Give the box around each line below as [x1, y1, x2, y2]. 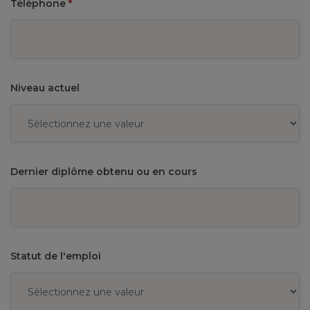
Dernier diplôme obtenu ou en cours [10, 165, 197, 178]
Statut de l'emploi [10, 250, 101, 262]
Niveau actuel [10, 82, 80, 94]
